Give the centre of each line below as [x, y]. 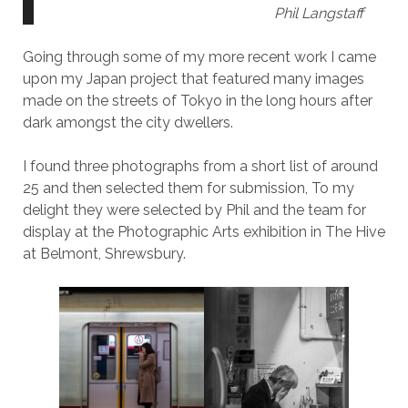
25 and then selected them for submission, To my [188, 189]
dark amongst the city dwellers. [127, 123]
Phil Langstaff [319, 14]
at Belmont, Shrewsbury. [104, 254]
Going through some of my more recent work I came [199, 57]
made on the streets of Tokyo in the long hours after [197, 101]
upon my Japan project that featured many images [193, 79]
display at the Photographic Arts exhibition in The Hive [204, 232]
